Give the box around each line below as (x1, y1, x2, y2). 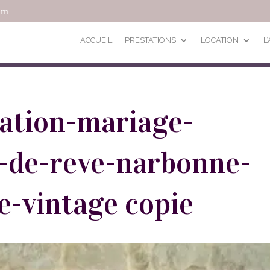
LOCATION (200, 36, 239, 45)
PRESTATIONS (124, 36, 176, 45)
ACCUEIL (80, 36, 112, 45)
